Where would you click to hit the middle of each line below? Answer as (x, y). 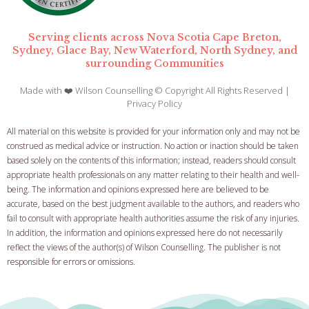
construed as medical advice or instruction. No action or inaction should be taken (153, 146)
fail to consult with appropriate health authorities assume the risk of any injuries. (154, 218)
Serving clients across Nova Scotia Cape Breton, (154, 37)
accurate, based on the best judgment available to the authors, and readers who (153, 203)
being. (18, 189)
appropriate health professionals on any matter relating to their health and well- (153, 175)
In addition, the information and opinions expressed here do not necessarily (145, 232)
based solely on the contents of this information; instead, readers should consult (151, 160)
